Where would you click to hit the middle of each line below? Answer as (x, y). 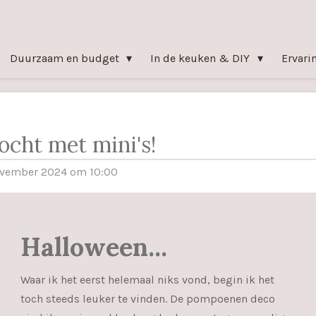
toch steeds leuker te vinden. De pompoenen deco (148, 298)
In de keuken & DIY (202, 58)
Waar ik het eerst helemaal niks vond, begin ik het (147, 279)
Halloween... (94, 247)
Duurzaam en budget (66, 58)
